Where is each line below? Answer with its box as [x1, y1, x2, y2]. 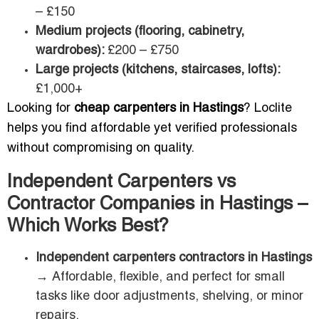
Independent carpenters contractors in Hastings [36, 252, 312, 265]
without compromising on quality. [7, 142, 194, 155]
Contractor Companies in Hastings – [7, 196, 308, 214]
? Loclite [244, 103, 292, 115]
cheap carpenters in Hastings [74, 103, 244, 115]
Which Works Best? [7, 218, 169, 236]
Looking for [7, 103, 74, 115]
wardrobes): [36, 45, 108, 58]
